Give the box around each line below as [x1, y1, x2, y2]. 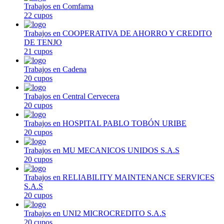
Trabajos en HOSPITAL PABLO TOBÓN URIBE [24, 118, 186, 127]
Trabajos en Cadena [24, 64, 86, 73]
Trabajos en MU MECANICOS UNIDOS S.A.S [24, 145, 179, 154]
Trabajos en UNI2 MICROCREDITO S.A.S [24, 208, 166, 217]
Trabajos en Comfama [24, 1, 93, 10]
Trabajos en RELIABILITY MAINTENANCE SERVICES [24, 172, 214, 181]
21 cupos [24, 46, 52, 55]
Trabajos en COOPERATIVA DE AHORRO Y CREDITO [24, 28, 212, 37]
